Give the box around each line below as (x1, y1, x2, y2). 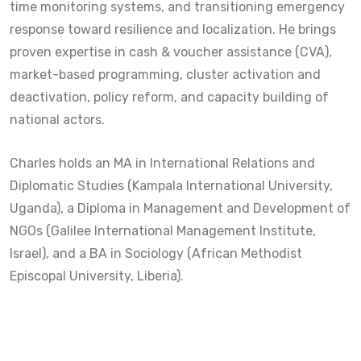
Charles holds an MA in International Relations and (10, 155, 315, 171)
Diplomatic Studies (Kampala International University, (10, 177, 333, 193)
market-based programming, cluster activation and (10, 66, 321, 82)
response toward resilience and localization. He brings (10, 21, 336, 37)
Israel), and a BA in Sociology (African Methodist (10, 245, 302, 261)
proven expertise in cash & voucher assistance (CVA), (10, 44, 332, 60)
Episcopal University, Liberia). (10, 268, 184, 284)
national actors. (10, 111, 105, 127)
